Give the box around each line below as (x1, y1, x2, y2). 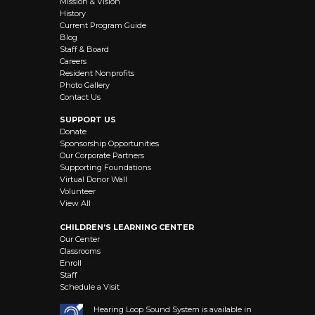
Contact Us (60, 91, 101, 102)
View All (60, 198, 91, 208)
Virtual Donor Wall (60, 174, 127, 184)
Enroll (60, 257, 82, 268)
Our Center (60, 233, 100, 244)
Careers (60, 56, 86, 66)
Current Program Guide (60, 20, 146, 30)
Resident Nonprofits (60, 67, 134, 78)
